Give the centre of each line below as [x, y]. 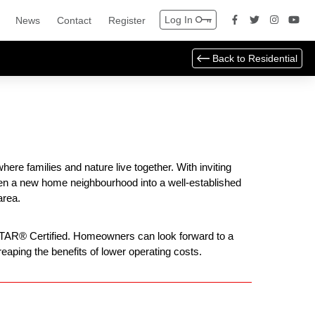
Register [127, 20]
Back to [230, 58]
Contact [74, 20]
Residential [273, 58]
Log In [179, 20]
